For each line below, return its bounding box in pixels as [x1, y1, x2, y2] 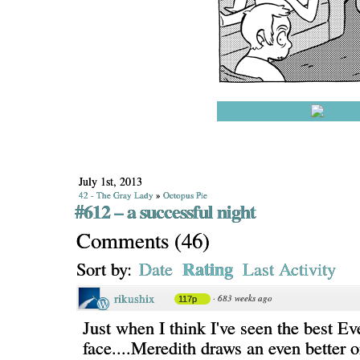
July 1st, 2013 [79, 174, 142, 189]
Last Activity [243, 256, 336, 280]
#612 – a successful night [75, 197, 256, 225]
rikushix [114, 290, 155, 306]
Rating [182, 256, 233, 282]
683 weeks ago [218, 292, 272, 304]
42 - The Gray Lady [79, 189, 153, 201]
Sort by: [76, 256, 137, 280]
